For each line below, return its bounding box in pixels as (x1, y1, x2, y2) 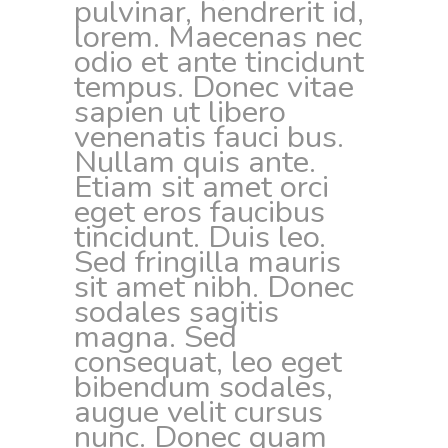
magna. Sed (74, 316, 237, 358)
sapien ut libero (74, 91, 286, 133)
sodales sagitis (74, 291, 279, 333)
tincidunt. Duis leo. (74, 216, 326, 258)
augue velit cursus (74, 391, 323, 433)
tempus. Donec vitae (74, 66, 354, 108)
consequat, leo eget (74, 341, 342, 383)
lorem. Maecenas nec (74, 16, 362, 58)
